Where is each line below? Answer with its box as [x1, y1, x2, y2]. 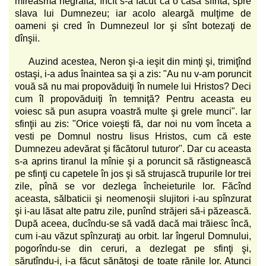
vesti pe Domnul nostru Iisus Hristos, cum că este [15, 131, 251, 141]
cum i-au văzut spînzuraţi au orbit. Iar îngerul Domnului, [15, 230, 251, 241]
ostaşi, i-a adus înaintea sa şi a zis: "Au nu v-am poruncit [15, 68, 251, 79]
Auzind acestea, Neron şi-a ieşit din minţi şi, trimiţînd [28, 56, 251, 66]
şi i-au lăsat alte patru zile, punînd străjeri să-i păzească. [15, 205, 251, 216]
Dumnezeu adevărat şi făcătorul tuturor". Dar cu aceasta [15, 143, 251, 154]
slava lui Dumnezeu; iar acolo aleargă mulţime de [15, 8, 251, 18]
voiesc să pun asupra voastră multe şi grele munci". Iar [15, 106, 251, 116]
